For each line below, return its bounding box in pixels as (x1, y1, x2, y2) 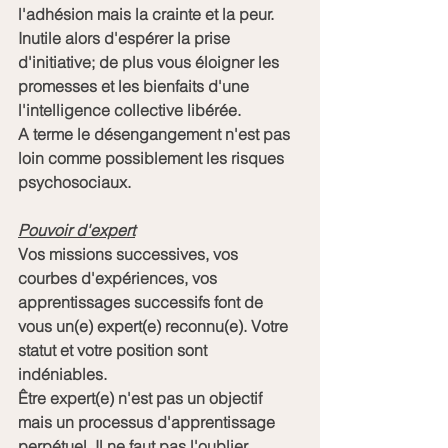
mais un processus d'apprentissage (18, 411, 279, 432)
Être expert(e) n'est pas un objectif (18, 387, 266, 408)
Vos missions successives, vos (18, 243, 242, 264)
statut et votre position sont (18, 339, 211, 360)
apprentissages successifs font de (18, 291, 267, 312)
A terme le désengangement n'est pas (18, 123, 294, 144)
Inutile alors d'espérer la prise (18, 27, 234, 48)
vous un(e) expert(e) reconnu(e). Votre (18, 315, 292, 336)
